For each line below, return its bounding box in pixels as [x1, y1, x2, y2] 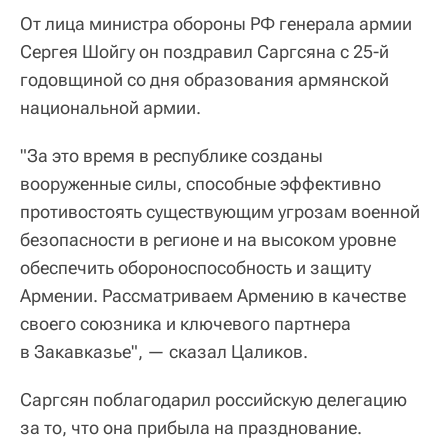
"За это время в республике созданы [20, 144, 323, 166]
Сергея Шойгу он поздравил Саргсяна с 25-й [20, 40, 389, 62]
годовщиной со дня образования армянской [20, 68, 389, 90]
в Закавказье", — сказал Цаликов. [20, 340, 308, 362]
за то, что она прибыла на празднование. [20, 416, 362, 438]
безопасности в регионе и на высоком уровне [20, 228, 396, 250]
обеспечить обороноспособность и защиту [20, 256, 371, 278]
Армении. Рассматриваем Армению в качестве [20, 284, 406, 306]
